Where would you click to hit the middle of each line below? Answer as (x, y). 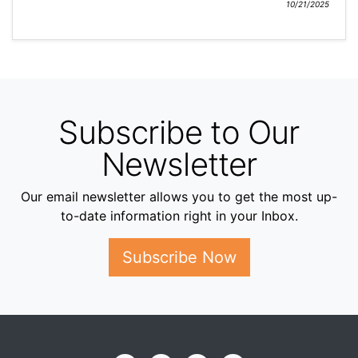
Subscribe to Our (179, 133)
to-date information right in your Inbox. (179, 216)
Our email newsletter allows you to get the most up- (179, 197)
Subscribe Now (179, 258)
